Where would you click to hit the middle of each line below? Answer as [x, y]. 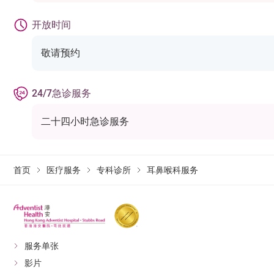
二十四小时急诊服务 [85, 121]
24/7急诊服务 [62, 93]
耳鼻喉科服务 [173, 170]
